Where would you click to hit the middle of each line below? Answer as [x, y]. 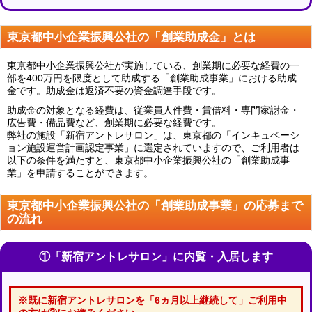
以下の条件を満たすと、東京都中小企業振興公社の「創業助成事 [148, 160]
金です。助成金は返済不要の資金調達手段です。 [114, 91]
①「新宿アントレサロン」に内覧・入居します [156, 257]
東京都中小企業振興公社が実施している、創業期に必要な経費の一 [153, 65]
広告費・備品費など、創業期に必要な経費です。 [114, 123]
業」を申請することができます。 [80, 173]
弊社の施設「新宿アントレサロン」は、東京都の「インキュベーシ [153, 135]
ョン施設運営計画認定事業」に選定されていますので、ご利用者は [153, 148]
